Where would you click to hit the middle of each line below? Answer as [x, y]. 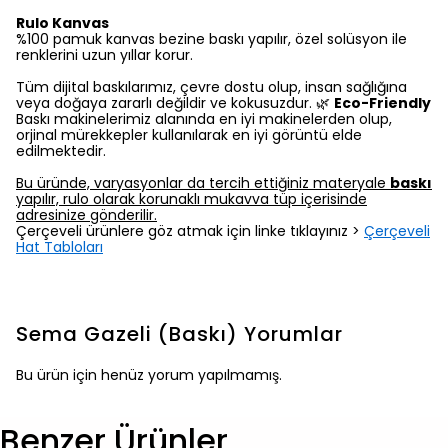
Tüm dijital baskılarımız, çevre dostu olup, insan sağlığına [211, 87]
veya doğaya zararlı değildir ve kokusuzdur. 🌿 [175, 103]
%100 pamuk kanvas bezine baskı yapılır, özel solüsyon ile [211, 39]
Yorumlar [293, 334]
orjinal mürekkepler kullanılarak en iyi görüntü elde [189, 135]
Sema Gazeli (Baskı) [127, 334]
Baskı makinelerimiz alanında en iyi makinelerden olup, [204, 119]
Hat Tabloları [59, 247]
